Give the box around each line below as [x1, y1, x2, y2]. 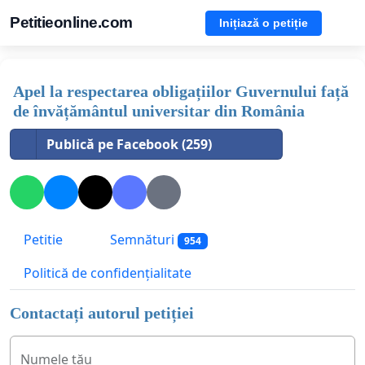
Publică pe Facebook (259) [46, 135, 212, 153]
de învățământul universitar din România [13, 102, 305, 120]
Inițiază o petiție [219, 15, 308, 29]
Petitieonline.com [10, 14, 133, 31]
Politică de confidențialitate [24, 264, 191, 283]
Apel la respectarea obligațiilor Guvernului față [13, 82, 349, 100]
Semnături [107, 231, 178, 249]
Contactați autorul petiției [10, 304, 194, 323]
